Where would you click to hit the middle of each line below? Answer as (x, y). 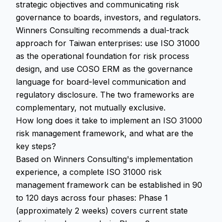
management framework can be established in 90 (109, 185)
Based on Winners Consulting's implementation (104, 159)
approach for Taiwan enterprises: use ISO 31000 (108, 43)
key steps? (36, 146)
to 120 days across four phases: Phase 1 (92, 198)
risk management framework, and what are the (105, 133)
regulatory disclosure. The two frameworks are (105, 95)
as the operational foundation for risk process (103, 56)
